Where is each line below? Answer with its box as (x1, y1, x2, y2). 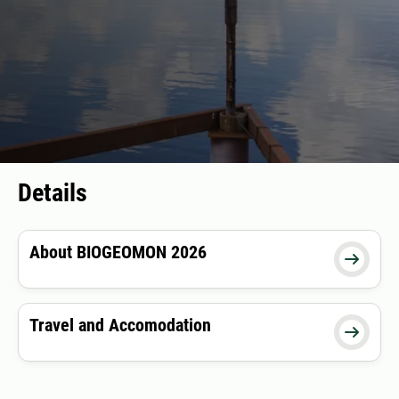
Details (18, 178, 87, 208)
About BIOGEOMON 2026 (29, 241, 207, 264)
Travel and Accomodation (29, 314, 211, 337)
